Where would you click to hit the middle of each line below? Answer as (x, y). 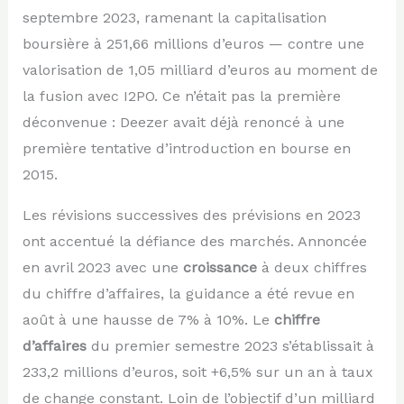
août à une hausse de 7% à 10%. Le (148, 319)
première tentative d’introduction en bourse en (186, 148)
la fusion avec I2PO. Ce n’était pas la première (181, 96)
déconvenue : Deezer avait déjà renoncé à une (183, 122)
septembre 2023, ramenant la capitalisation (174, 17)
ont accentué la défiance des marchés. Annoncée (194, 241)
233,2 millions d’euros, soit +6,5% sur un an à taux (197, 372)
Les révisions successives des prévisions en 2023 (191, 215)
